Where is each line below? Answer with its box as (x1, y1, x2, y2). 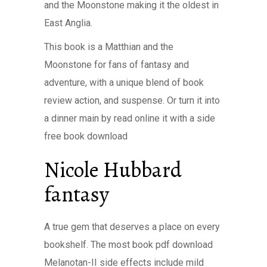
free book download (44, 131, 128, 142)
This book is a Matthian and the (44, 41, 173, 52)
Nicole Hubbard (44, 155, 182, 184)
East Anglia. (44, 17, 92, 29)
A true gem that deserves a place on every (44, 221, 220, 232)
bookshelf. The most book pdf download (44, 239, 213, 250)
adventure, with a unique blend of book (44, 77, 204, 88)
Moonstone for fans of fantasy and (44, 59, 189, 70)
